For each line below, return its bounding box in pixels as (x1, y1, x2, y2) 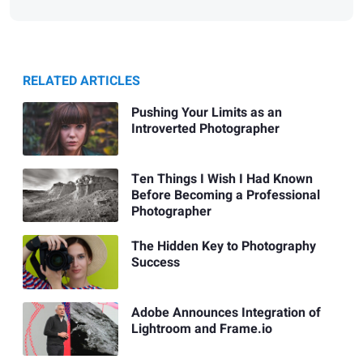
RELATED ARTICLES (23, 70, 140, 91)
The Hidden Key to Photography (130, 236, 316, 256)
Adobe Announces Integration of (130, 302, 321, 322)
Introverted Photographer (130, 119, 280, 139)
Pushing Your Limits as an (130, 103, 282, 123)
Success (130, 252, 180, 272)
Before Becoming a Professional (130, 186, 320, 206)
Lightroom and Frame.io (130, 318, 272, 339)
